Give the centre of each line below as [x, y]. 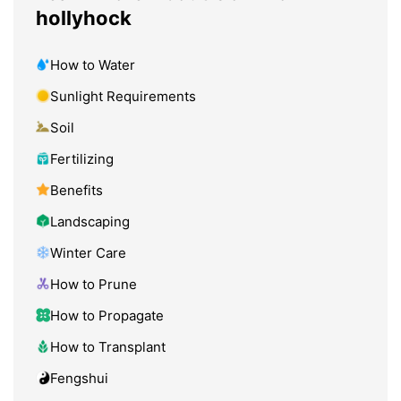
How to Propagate [107, 315]
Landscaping [90, 221]
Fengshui [79, 378]
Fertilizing [82, 158]
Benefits [77, 190]
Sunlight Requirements [123, 96]
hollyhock [84, 17]
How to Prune [94, 284]
